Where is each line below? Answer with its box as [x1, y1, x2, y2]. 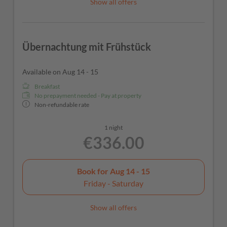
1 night [104, 124, 123, 132]
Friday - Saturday [84, 178, 143, 188]
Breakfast [34, 83, 60, 91]
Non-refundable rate [34, 101, 89, 109]
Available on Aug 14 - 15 [22, 67, 98, 77]
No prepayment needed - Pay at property [34, 92, 141, 100]
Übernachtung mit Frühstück [22, 41, 151, 53]
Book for [77, 166, 110, 176]
